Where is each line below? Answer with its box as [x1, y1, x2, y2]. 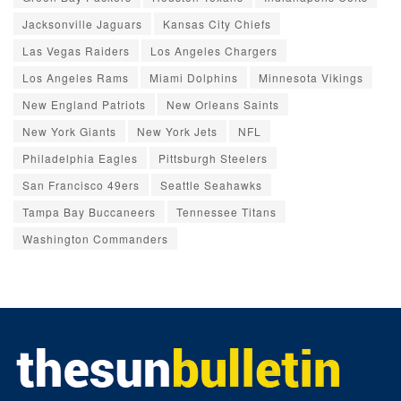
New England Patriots [22, 96, 146, 112]
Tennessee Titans [176, 203, 277, 219]
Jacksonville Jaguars [22, 15, 142, 31]
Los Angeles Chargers [150, 42, 277, 58]
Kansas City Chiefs [163, 15, 271, 31]
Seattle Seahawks [160, 176, 262, 192]
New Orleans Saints [166, 96, 279, 112]
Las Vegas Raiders [22, 42, 130, 58]
